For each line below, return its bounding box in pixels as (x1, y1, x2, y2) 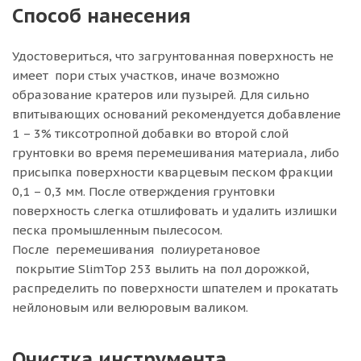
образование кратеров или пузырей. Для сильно (12, 87, 309, 102)
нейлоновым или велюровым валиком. (12, 300, 248, 315)
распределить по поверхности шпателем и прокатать (12, 280, 338, 296)
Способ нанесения (12, 3, 191, 28)
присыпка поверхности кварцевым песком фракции (12, 164, 333, 180)
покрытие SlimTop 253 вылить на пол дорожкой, (12, 261, 309, 276)
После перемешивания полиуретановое (12, 242, 260, 257)
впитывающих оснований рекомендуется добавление (12, 106, 341, 122)
